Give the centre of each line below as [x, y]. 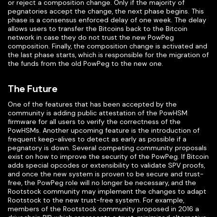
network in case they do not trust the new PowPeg [91, 37]
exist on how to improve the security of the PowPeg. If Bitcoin [108, 156]
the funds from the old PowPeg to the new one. [85, 63]
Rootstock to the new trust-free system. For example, [96, 200]
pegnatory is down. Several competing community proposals [107, 148]
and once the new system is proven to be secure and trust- [106, 174]
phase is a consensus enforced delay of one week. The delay [107, 20]
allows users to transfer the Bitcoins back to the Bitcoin [98, 29]
